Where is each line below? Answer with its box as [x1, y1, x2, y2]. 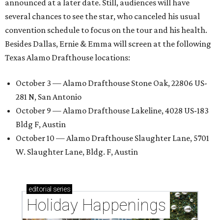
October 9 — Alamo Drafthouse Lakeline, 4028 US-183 [16, 106, 209, 116]
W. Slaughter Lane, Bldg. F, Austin [16, 147, 138, 157]
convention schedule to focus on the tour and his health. [5, 25, 207, 35]
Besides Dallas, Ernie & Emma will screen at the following [5, 39, 211, 49]
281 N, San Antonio [16, 92, 82, 102]
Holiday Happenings [27, 195, 166, 215]
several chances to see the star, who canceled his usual [5, 11, 200, 22]
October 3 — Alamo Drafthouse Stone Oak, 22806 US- [16, 78, 207, 88]
